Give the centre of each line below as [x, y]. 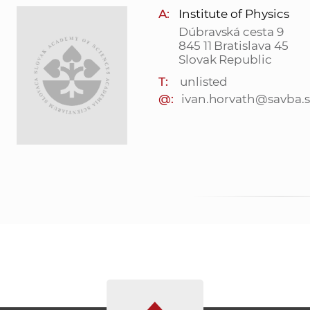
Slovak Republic [225, 60]
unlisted [204, 82]
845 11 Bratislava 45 [233, 46]
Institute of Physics [234, 14]
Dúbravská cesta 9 [231, 32]
